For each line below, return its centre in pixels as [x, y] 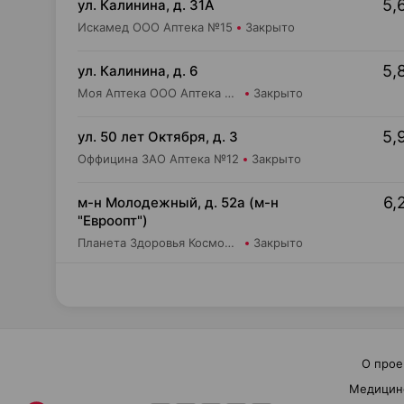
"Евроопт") [113, 220]
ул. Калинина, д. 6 [138, 71]
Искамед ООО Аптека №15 [155, 27]
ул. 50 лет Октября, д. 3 [158, 137]
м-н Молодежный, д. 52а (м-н [178, 202]
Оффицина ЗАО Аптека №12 [158, 159]
